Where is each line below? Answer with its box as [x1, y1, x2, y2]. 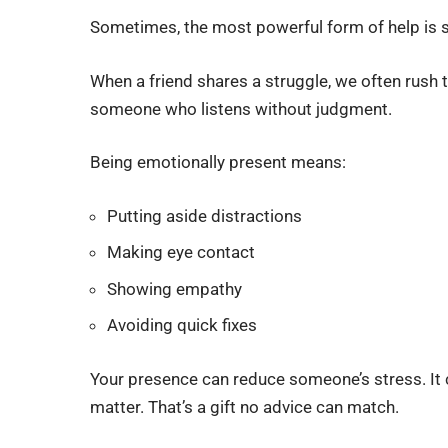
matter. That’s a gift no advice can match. [90, 396, 400, 417]
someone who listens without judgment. [90, 98, 393, 119]
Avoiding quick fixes [107, 315, 258, 336]
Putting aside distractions [107, 205, 303, 226]
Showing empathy [107, 278, 243, 299]
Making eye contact [107, 242, 256, 263]
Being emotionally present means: [90, 152, 347, 173]
